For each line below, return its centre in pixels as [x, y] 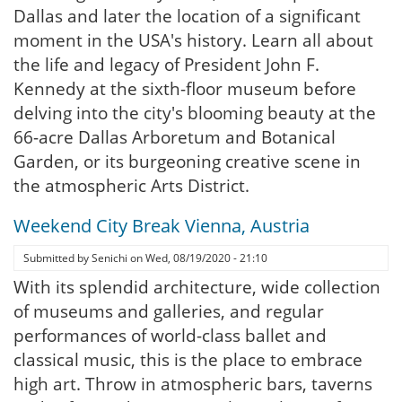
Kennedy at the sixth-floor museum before [185, 89]
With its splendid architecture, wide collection [197, 287]
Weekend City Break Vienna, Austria [162, 226]
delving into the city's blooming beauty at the [195, 113]
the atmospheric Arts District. [131, 186]
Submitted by [57, 258]
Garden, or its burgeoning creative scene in [187, 162]
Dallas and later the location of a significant [187, 16]
